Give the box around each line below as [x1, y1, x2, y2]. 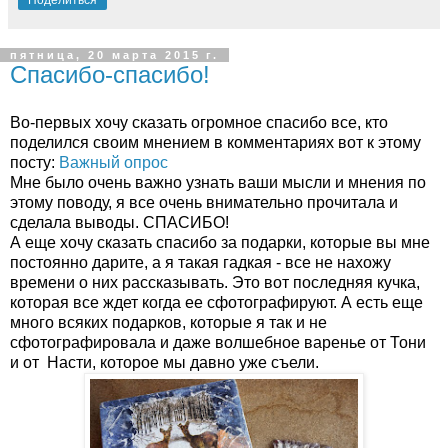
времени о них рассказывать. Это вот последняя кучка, [10, 273, 420, 291]
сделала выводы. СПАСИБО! [10, 213, 229, 231]
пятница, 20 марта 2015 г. [10, 49, 219, 61]
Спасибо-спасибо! [10, 61, 210, 88]
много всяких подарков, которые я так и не [10, 313, 327, 331]
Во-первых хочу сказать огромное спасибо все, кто [10, 113, 388, 131]
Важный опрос [59, 153, 168, 171]
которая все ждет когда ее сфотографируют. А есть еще [10, 293, 423, 311]
